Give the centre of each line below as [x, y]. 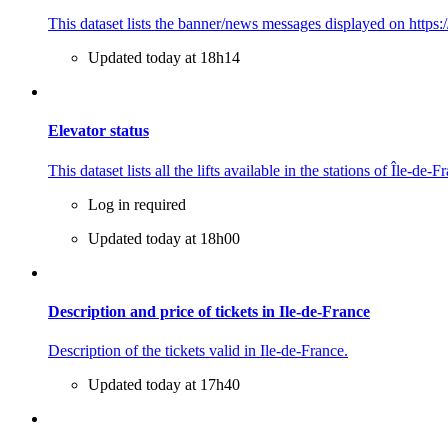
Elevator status [98, 131]
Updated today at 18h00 [164, 238]
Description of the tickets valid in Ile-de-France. [198, 351]
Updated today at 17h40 [164, 385]
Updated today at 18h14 [164, 58]
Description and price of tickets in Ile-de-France [209, 312]
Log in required [137, 204]
